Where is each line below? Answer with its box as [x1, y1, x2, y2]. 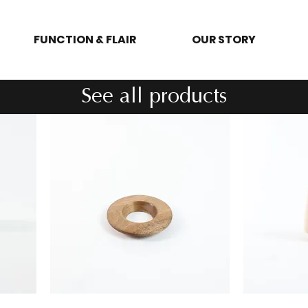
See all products [81, 86, 227, 108]
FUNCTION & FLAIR [34, 32, 137, 47]
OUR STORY [191, 32, 256, 47]
